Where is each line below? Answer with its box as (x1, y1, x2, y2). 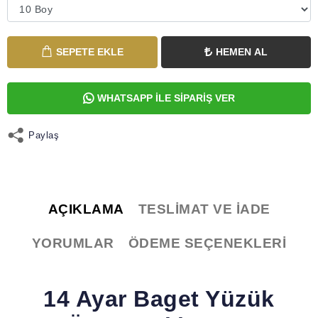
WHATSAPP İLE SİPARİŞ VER (97, 92, 236, 104)
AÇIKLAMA (48, 201, 124, 216)
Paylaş (28, 130, 59, 141)
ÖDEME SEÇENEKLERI (128, 235, 287, 251)
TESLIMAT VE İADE (138, 201, 270, 216)
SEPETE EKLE (55, 45, 124, 57)
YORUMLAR (31, 235, 114, 251)
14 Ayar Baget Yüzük (43, 285, 275, 312)
